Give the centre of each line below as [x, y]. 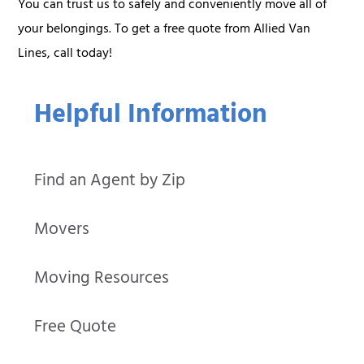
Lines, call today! [65, 54]
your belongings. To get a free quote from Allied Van [165, 30]
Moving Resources [102, 280]
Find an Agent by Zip [110, 183]
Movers [62, 232]
